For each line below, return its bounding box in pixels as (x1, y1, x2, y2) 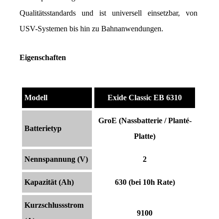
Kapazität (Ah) (24, 177, 74, 186)
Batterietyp (24, 124, 62, 132)
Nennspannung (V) (24, 154, 88, 163)
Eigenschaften (20, 53, 66, 62)
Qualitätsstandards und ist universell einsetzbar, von (20, 8, 198, 17)
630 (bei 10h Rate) (114, 177, 175, 186)
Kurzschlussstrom (24, 200, 84, 209)
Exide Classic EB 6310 (108, 93, 182, 102)
